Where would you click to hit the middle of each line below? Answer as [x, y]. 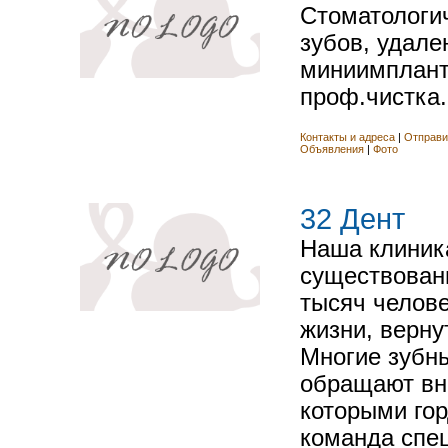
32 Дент [352, 219]
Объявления [332, 148]
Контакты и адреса [349, 136]
